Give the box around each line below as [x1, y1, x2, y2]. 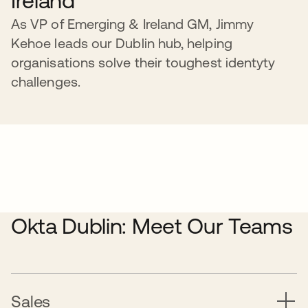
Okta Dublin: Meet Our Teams [11, 213, 293, 239]
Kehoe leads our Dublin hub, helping [11, 35, 232, 52]
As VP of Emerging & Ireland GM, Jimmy [11, 16, 254, 32]
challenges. [11, 74, 84, 90]
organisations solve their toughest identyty [11, 54, 276, 71]
